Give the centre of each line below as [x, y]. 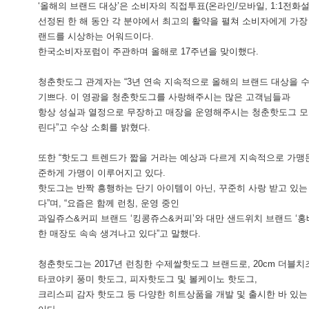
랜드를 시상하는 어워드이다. [96, 36]
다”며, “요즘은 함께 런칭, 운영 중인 [109, 203]
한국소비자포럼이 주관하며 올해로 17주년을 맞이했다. [148, 51]
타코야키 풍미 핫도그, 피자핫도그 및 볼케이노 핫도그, [148, 279]
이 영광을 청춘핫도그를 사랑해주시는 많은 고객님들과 [180, 97]
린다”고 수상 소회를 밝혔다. [94, 127]
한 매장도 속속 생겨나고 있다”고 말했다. [119, 233]
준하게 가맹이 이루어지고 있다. [102, 173]
